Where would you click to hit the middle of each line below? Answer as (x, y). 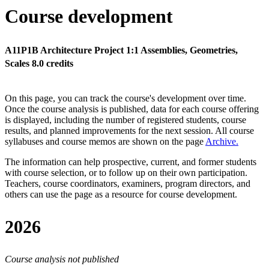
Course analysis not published (62, 259)
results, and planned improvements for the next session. (110, 131)
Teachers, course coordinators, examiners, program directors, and (128, 184)
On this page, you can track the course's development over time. (125, 98)
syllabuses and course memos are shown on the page (105, 142)
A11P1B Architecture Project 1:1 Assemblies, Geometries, (121, 50)
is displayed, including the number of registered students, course (125, 120)
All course (234, 131)
